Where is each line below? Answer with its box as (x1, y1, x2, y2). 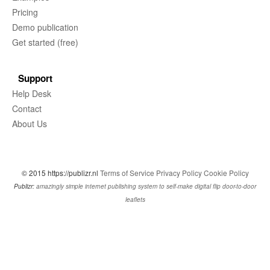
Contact (12, 102, 42, 115)
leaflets (125, 195, 145, 204)
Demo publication (12, 21, 78, 34)
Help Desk (12, 87, 51, 100)
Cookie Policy (203, 168, 249, 178)
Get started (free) (12, 36, 78, 49)
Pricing (12, 6, 38, 19)
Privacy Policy (155, 168, 202, 178)
